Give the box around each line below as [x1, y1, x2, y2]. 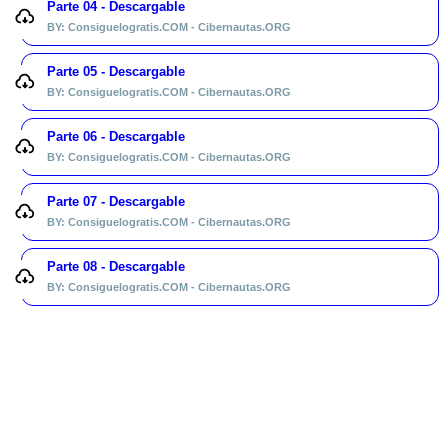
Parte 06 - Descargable [47, 129, 185, 145]
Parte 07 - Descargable [47, 194, 185, 210]
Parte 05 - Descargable [47, 64, 185, 80]
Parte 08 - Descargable [47, 259, 185, 275]
